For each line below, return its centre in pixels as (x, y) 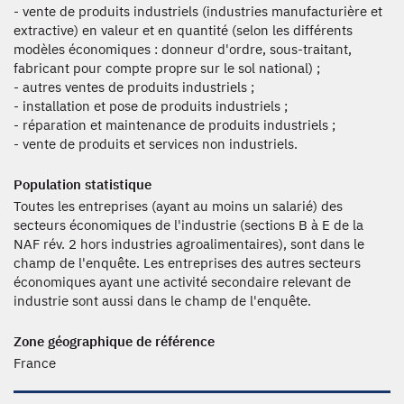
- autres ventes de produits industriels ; (134, 87)
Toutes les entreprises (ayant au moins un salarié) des (178, 206)
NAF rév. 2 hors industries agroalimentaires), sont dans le (189, 244)
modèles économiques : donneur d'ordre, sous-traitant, (183, 49)
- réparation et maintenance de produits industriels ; (174, 125)
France (35, 363)
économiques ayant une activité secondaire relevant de (182, 282)
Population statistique (83, 184)
